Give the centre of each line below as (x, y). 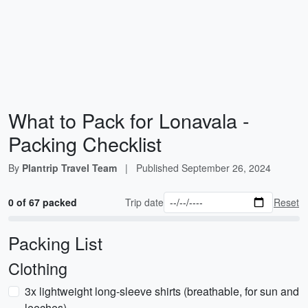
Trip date (145, 202)
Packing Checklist (85, 143)
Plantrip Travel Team (69, 168)
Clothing (38, 268)
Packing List (55, 243)
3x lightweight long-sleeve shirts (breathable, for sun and (162, 291)
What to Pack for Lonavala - (129, 120)
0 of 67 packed (43, 202)
